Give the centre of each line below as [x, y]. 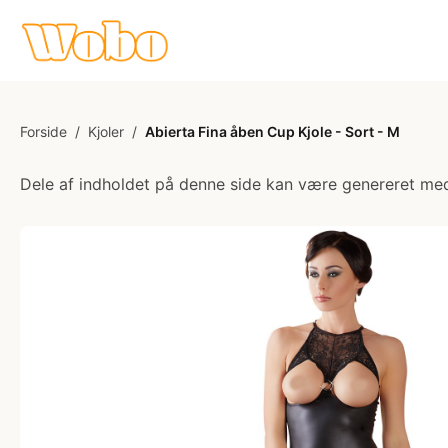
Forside [43, 131]
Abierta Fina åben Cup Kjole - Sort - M [272, 131]
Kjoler [106, 131]
